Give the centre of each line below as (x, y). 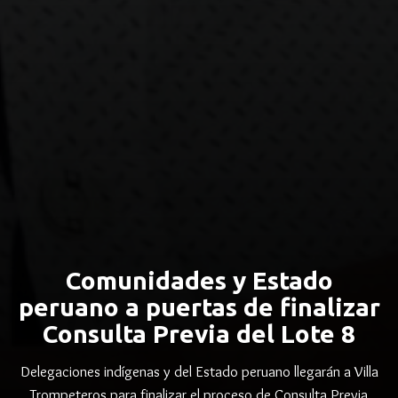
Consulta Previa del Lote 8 (199, 334)
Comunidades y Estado (199, 280)
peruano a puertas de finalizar (199, 307)
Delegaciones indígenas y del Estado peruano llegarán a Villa (199, 371)
